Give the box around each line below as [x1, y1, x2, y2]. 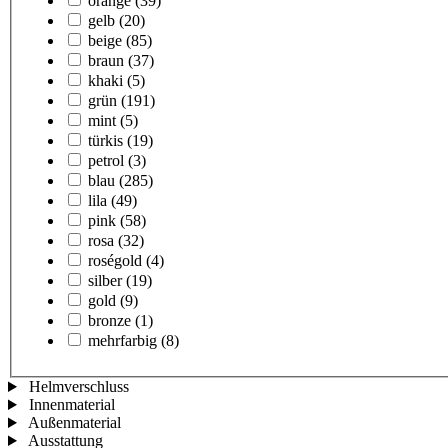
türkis [88, 132, 123, 150]
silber [88, 272, 122, 290]
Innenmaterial [28, 396, 115, 414]
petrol [88, 152, 124, 170]
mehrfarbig [88, 332, 157, 350]
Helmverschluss [28, 378, 129, 396]
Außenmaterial [27, 414, 121, 432]
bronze [88, 312, 131, 330]
